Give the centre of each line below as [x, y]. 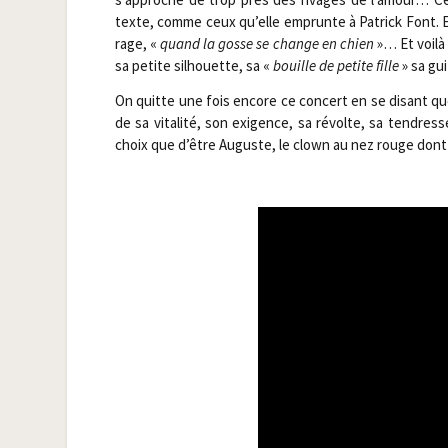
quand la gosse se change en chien [267, 43]
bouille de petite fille [335, 65]
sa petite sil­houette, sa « [193, 65]
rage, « [137, 43]
